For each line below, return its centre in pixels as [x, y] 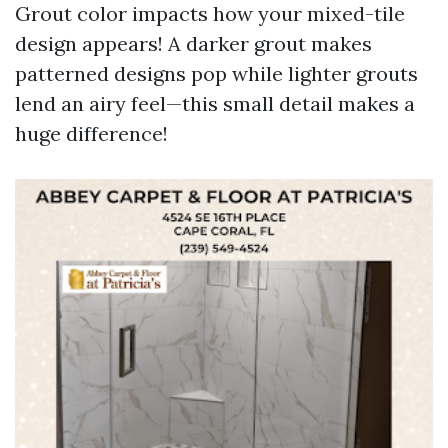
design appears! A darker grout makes [193, 43]
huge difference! [91, 133]
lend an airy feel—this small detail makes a [215, 103]
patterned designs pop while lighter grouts [216, 73]
